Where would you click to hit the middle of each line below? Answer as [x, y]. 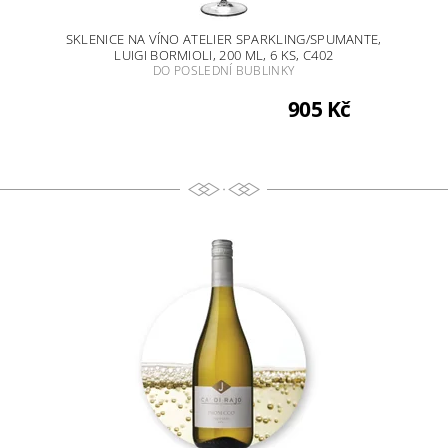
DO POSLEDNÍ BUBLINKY [224, 71]
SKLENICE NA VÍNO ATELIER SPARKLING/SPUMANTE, [223, 39]
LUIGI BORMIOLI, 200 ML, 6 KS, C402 [224, 55]
